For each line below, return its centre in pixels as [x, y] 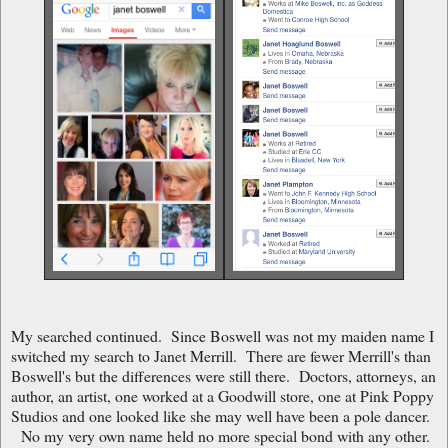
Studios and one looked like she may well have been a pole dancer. [220, 415]
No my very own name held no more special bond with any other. [220, 435]
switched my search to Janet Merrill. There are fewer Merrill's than [221, 355]
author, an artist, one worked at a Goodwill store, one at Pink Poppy [222, 395]
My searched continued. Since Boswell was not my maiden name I [222, 335]
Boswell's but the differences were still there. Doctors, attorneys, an [223, 375]
